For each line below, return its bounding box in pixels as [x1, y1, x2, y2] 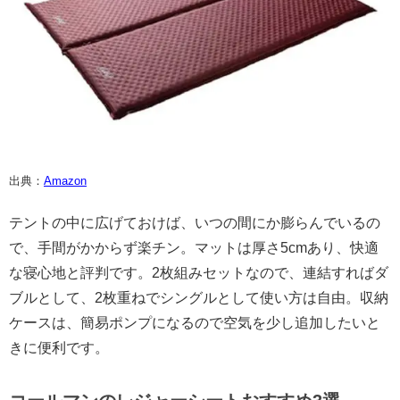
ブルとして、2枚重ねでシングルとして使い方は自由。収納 [9, 289, 388, 305]
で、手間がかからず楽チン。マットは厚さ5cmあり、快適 [9, 239, 379, 255]
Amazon [44, 173, 87, 187]
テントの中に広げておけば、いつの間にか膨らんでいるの [9, 214, 380, 230]
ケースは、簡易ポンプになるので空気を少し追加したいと [9, 314, 380, 330]
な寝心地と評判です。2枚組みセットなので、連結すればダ [9, 264, 388, 280]
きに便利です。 [9, 339, 109, 355]
